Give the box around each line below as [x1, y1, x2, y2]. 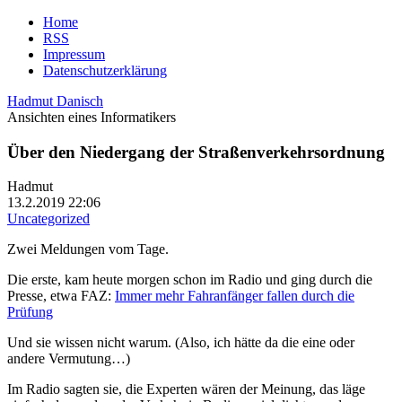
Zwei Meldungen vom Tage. [7, 241, 169, 258]
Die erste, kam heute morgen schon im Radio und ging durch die [7, 272, 372, 288]
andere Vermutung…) [7, 351, 130, 367]
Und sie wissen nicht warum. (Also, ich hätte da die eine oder [7, 335, 354, 351]
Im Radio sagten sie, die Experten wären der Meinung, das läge [7, 381, 365, 398]
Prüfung [7, 304, 53, 320]
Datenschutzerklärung [43, 63, 167, 78]
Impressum [43, 47, 105, 62]
